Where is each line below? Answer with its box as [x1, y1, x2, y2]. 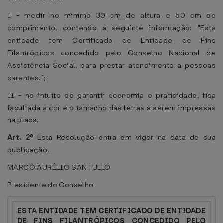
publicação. [7, 145, 50, 155]
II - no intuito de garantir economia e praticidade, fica [7, 90, 216, 100]
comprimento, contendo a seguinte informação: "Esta [7, 23, 216, 33]
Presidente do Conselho [7, 180, 94, 190]
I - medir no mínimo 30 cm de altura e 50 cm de [7, 10, 216, 20]
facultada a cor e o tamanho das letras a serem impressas [7, 103, 216, 112]
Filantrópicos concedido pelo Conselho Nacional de [7, 48, 216, 58]
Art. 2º [7, 132, 38, 142]
